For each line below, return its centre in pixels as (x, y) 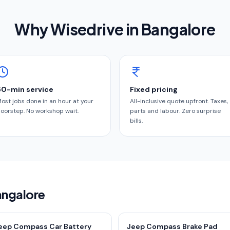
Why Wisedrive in (78, 29)
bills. (136, 121)
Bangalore (178, 29)
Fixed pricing (154, 89)
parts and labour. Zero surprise (175, 111)
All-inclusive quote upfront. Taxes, (179, 101)
